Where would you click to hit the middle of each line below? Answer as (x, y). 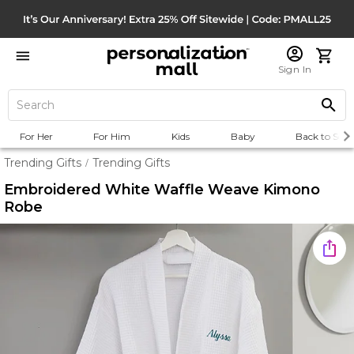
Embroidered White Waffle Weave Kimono (162, 190)
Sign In (295, 69)
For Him (112, 136)
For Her (36, 136)
